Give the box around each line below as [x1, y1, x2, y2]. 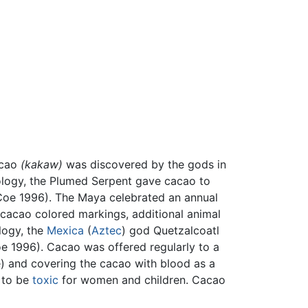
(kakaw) [21, 157, 63, 172]
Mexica [47, 223, 84, 238]
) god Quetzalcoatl [122, 223, 219, 238]
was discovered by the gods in [63, 157, 226, 172]
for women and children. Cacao [58, 273, 225, 287]
